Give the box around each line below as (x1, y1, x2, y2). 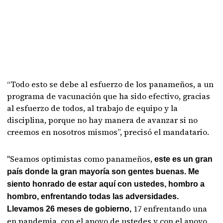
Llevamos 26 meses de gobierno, (7, 204, 134, 213)
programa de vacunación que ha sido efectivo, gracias (7, 90, 211, 102)
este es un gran (154, 154, 213, 163)
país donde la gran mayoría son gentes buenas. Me (7, 167, 200, 176)
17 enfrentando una (133, 203, 208, 214)
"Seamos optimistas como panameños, (7, 153, 155, 164)
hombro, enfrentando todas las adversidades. (7, 192, 179, 201)
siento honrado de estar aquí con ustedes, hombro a (7, 179, 205, 188)
